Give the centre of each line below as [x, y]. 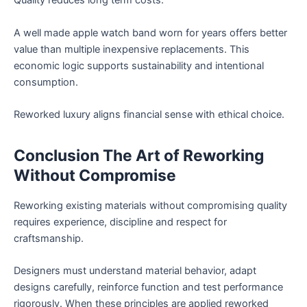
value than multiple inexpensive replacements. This [132, 49]
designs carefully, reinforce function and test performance [148, 287]
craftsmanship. [49, 239]
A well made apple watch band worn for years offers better [150, 33]
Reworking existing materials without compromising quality [150, 206]
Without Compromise [95, 176]
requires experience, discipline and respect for [120, 222]
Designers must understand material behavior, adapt [135, 271]
